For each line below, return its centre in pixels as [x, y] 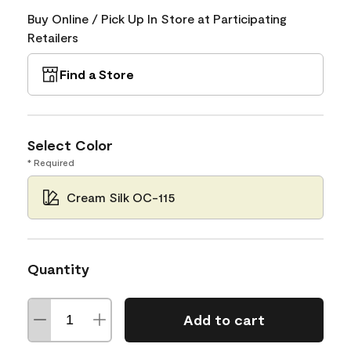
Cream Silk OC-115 [121, 197]
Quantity [58, 268]
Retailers [53, 37]
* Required [51, 162]
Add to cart [224, 320]
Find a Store [97, 74]
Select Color [70, 145]
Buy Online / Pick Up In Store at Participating [157, 18]
